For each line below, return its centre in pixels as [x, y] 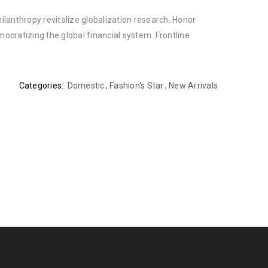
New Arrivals [193, 85]
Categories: [41, 85]
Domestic [86, 85]
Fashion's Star [137, 85]
